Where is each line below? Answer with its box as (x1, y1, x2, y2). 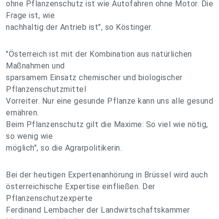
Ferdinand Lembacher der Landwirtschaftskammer (6, 205, 190, 215)
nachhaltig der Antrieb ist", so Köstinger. (6, 22, 153, 32)
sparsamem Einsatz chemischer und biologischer (6, 73, 183, 82)
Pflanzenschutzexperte (6, 194, 93, 203)
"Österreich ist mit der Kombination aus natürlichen (6, 49, 192, 59)
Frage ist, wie (6, 11, 55, 20)
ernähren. (6, 108, 39, 117)
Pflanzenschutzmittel (6, 85, 86, 94)
